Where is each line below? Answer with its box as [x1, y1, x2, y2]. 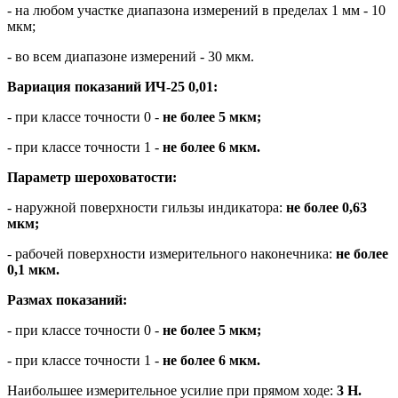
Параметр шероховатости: [7, 169, 177, 185]
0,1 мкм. [7, 261, 60, 277]
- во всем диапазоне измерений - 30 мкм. [7, 48, 254, 64]
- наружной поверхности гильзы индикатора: [7, 199, 283, 215]
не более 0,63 [283, 199, 367, 215]
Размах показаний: [7, 291, 127, 307]
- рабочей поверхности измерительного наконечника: [7, 245, 332, 261]
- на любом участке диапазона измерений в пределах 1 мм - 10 [7, 2, 386, 18]
